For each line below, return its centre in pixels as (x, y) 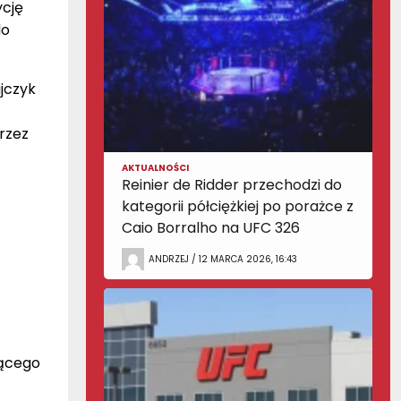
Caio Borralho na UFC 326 (211, 228)
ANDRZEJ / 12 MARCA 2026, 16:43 (223, 259)
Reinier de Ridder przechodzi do (232, 185)
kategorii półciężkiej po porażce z (238, 206)
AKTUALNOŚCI (155, 168)
